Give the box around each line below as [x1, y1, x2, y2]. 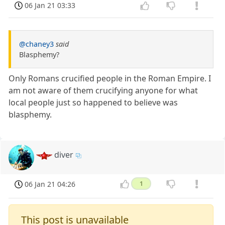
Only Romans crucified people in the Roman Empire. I [9, 73, 211, 84]
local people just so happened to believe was [9, 97, 178, 108]
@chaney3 [19, 39, 54, 49]
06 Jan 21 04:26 [25, 179, 76, 189]
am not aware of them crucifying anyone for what [9, 85, 198, 96]
